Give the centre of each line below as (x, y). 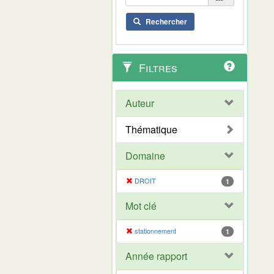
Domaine (145, 155)
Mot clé (141, 206)
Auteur (140, 103)
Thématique (151, 129)
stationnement (154, 230)
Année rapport (156, 256)
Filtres (157, 67)
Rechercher (166, 21)
